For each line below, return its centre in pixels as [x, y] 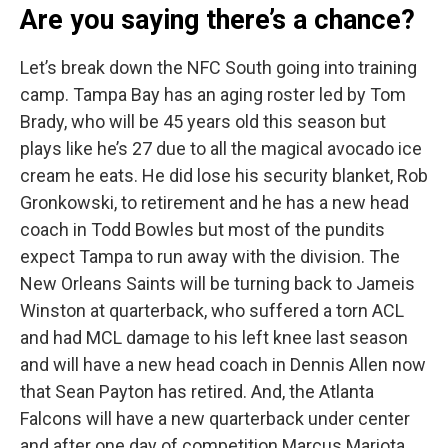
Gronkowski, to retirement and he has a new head [214, 203]
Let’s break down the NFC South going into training [218, 68]
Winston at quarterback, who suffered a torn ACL [212, 311]
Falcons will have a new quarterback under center [215, 419]
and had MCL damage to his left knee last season [214, 338]
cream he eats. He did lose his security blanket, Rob [224, 176]
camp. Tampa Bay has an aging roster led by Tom [213, 95]
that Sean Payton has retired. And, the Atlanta [197, 392]
